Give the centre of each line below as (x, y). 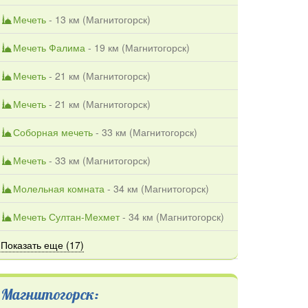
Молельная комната (59, 188)
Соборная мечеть (53, 132)
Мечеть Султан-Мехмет (66, 216)
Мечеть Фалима (49, 47)
